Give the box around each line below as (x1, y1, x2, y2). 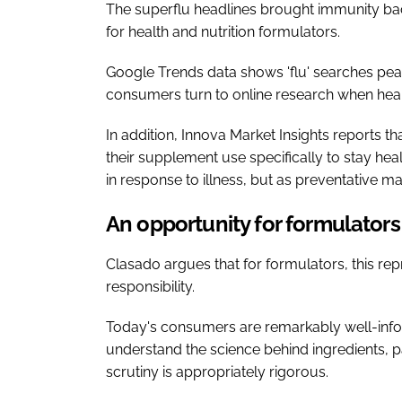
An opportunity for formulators (106, 210, 400, 237)
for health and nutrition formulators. (106, 22, 340, 40)
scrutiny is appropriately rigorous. (106, 363, 328, 380)
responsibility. (106, 277, 195, 295)
